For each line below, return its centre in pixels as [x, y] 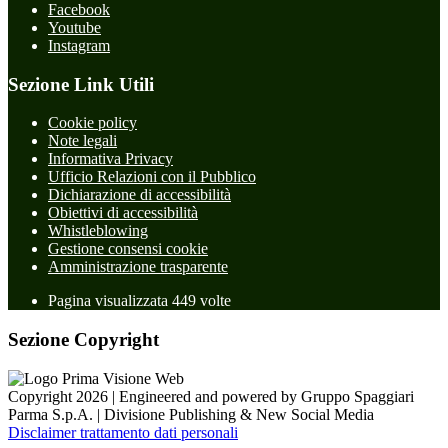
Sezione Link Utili [81, 84]
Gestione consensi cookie [128, 249]
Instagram [79, 45]
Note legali [82, 141]
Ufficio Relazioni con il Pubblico [152, 177]
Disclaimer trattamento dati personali [123, 432]
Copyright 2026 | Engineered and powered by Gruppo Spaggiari [211, 396]
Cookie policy [92, 123]
